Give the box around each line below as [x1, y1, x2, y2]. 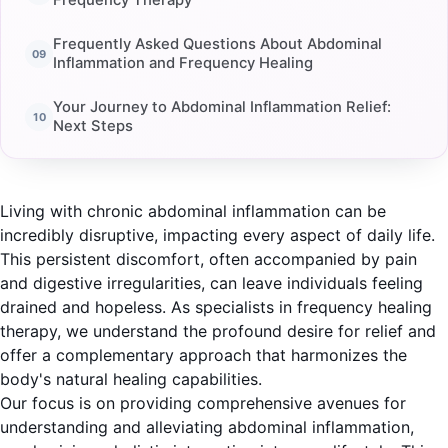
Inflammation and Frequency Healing [53, 54, 313, 73]
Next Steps [53, 116, 133, 135]
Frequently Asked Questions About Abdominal [53, 35, 382, 54]
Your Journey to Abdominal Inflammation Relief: [53, 97, 391, 116]
